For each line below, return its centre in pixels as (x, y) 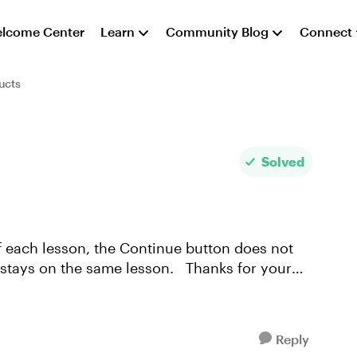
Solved (283, 161)
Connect (326, 31)
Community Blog (218, 31)
